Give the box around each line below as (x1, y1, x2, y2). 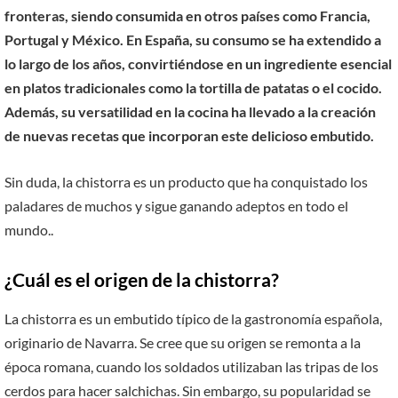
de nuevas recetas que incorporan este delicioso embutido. (4, 127, 374, 145)
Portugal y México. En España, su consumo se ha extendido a (4, 31, 381, 49)
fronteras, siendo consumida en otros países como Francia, (4, 7, 370, 25)
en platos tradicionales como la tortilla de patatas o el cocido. (4, 79, 382, 97)
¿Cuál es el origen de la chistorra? (4, 268, 279, 291)
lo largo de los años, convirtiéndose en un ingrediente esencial (4, 55, 392, 73)
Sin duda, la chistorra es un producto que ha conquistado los (4, 172, 368, 190)
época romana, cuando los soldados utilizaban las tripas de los (4, 358, 378, 375)
